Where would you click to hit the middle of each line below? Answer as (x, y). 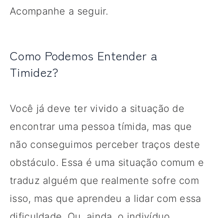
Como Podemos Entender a (83, 55)
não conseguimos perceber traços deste (105, 144)
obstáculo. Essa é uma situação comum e (107, 162)
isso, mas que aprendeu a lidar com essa (106, 198)
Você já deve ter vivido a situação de (97, 108)
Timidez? (34, 71)
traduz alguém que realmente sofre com (105, 180)
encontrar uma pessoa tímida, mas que (101, 126)
